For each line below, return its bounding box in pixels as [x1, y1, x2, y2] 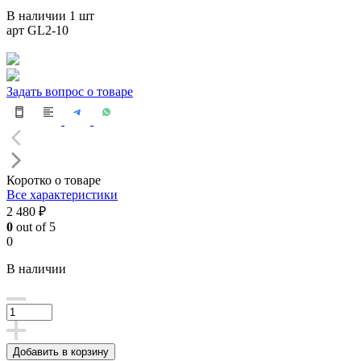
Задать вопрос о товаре [6, 84, 133, 98]
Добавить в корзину [13, 345, 109, 358]
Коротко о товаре [6, 172, 101, 187]
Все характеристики [6, 187, 118, 201]
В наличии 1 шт [6, 8, 94, 23]
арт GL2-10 [6, 23, 68, 37]
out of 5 [13, 219, 56, 234]
